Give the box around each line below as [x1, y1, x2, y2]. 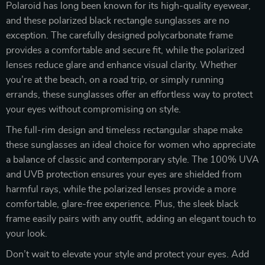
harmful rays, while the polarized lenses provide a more [6, 184, 236, 194]
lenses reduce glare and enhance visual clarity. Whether [6, 60, 237, 70]
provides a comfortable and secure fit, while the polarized [6, 45, 244, 55]
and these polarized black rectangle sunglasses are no [6, 15, 230, 25]
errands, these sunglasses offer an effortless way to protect [6, 89, 253, 99]
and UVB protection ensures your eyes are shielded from [6, 169, 242, 179]
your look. [6, 228, 47, 238]
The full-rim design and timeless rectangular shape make [6, 125, 243, 135]
